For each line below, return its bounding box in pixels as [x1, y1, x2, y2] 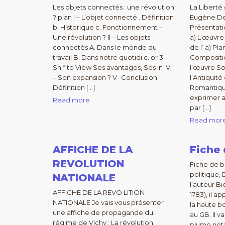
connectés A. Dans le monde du [53, 43, 157, 51]
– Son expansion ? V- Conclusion [53, 73, 157, 81]
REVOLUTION [53, 158, 124, 170]
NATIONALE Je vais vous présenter [53, 198, 164, 206]
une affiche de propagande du [53, 208, 153, 216]
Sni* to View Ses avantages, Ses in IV [53, 63, 170, 71]
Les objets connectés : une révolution [53, 3, 174, 11]
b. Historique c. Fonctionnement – [53, 23, 163, 31]
